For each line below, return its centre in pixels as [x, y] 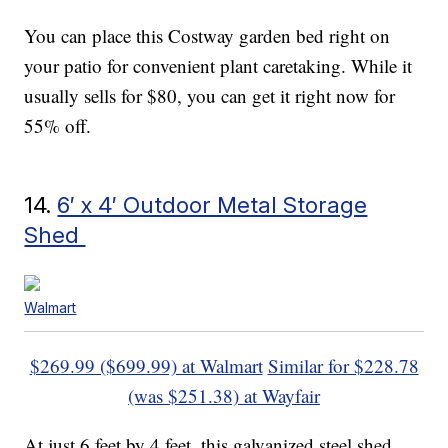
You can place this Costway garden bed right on [207, 36]
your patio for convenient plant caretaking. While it [218, 66]
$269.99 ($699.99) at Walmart [146, 366]
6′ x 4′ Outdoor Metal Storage [212, 205]
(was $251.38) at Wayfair [224, 396]
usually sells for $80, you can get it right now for [210, 96]
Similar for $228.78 [343, 366]
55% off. [58, 126]
